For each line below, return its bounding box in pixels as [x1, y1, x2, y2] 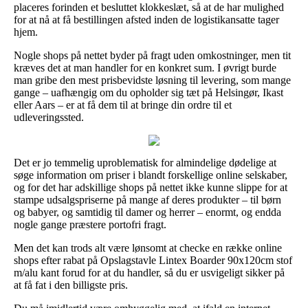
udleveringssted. [14, 111, 84, 123]
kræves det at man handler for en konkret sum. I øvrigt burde [14, 61, 276, 74]
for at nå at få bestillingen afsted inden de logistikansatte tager [14, 13, 279, 25]
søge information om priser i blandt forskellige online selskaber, [14, 168, 287, 181]
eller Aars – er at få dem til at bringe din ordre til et [14, 98, 232, 111]
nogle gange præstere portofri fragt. [14, 218, 166, 230]
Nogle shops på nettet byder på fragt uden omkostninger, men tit [14, 49, 291, 61]
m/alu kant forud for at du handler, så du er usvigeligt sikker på [14, 266, 285, 278]
